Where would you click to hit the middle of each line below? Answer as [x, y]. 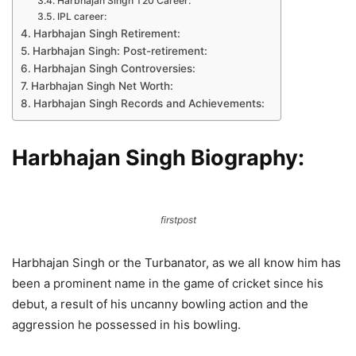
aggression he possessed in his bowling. [126, 325]
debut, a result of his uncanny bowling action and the [160, 304]
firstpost [178, 220]
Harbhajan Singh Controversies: [114, 68]
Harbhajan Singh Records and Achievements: [149, 103]
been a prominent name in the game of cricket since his [168, 283]
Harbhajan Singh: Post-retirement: [120, 51]
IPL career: [81, 16]
